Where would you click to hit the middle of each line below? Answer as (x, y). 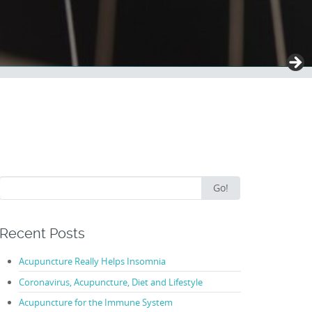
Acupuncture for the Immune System (95, 303)
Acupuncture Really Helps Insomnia (92, 262)
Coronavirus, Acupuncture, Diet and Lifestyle (110, 282)
